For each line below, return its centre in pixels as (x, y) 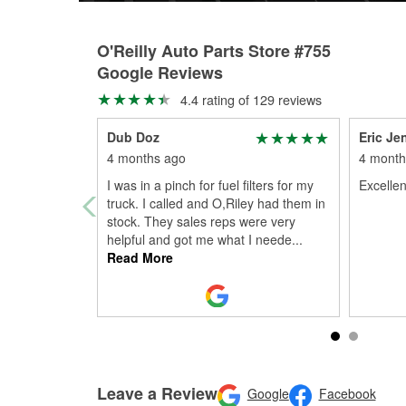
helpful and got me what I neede (199, 239)
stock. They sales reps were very (201, 221)
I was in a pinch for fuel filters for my (210, 185)
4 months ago (146, 158)
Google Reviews (160, 72)
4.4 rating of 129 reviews (249, 99)
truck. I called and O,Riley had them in (216, 203)
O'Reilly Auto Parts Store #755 (214, 51)
